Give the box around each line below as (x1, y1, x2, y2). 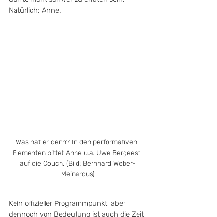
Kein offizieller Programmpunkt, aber (9, 199, 127, 208)
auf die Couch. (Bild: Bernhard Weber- (19, 159, 136, 168)
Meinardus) (61, 170, 94, 178)
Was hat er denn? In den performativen (16, 138, 139, 146)
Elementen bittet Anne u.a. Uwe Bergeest (13, 148, 142, 157)
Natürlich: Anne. (9, 5, 61, 15)
